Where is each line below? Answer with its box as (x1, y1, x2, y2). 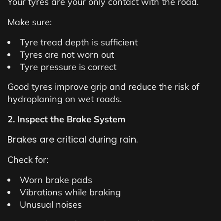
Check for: (7, 154, 48, 165)
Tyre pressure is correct (20, 61, 116, 73)
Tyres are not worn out (20, 49, 114, 60)
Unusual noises (20, 199, 82, 210)
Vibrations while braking (20, 186, 121, 198)
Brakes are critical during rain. (7, 133, 138, 146)
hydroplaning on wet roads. (7, 93, 122, 105)
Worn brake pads (20, 174, 92, 185)
